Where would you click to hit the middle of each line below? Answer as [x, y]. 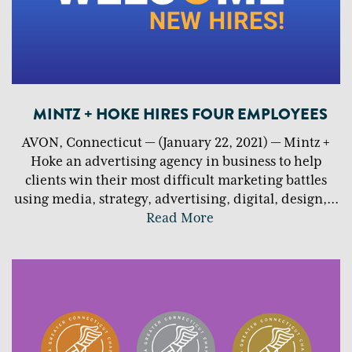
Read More [180, 219]
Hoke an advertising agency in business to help [176, 162]
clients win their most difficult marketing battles [176, 181]
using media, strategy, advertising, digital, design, [170, 200]
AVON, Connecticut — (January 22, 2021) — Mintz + [176, 143]
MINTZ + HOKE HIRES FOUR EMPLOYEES [180, 115]
